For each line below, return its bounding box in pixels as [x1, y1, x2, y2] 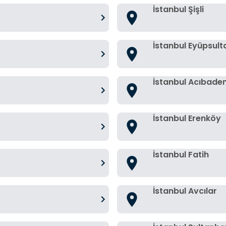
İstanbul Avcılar [153, 185, 217, 197]
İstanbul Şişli [153, 4, 204, 15]
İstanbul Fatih [153, 149, 209, 160]
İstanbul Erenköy [153, 112, 221, 124]
